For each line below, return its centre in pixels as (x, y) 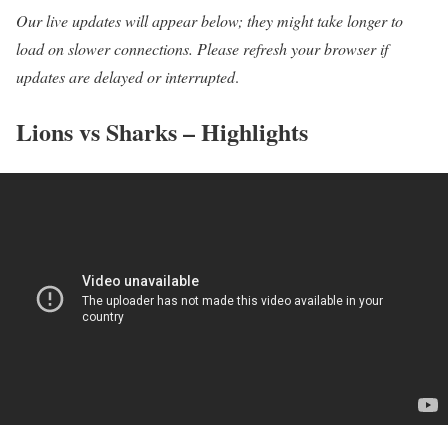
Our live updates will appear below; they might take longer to (209, 21)
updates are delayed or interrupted (125, 77)
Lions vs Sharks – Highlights (162, 132)
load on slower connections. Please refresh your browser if (202, 49)
